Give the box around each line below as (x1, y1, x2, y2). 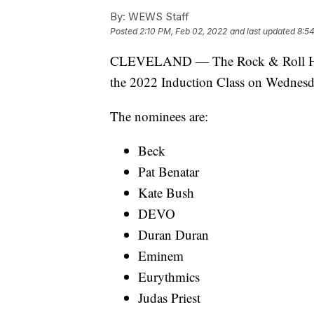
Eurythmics (138, 268, 200, 286)
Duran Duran (138, 226, 209, 244)
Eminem (138, 247, 184, 265)
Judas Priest (138, 289, 200, 307)
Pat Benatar (138, 163, 199, 181)
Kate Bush (138, 184, 194, 202)
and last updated (230, 26, 295, 37)
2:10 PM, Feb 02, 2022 (139, 26, 227, 37)
